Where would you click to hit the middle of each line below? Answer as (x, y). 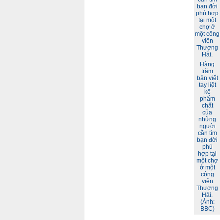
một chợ (207, 161)
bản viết (207, 78)
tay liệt (207, 85)
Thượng (207, 188)
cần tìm (207, 133)
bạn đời (207, 140)
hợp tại (207, 154)
